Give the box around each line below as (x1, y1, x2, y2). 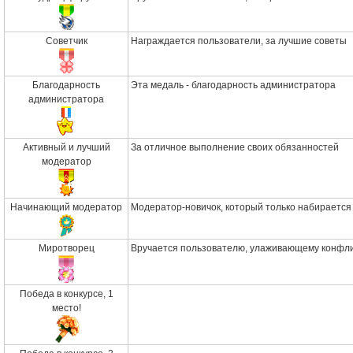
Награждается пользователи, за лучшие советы (131, 35, 347, 46)
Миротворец (38, 243, 95, 254)
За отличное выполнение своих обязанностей (131, 142, 339, 153)
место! (51, 303, 81, 314)
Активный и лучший (22, 142, 110, 153)
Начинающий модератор (10, 202, 122, 213)
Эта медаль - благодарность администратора (131, 80, 336, 91)
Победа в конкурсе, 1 (19, 288, 113, 299)
